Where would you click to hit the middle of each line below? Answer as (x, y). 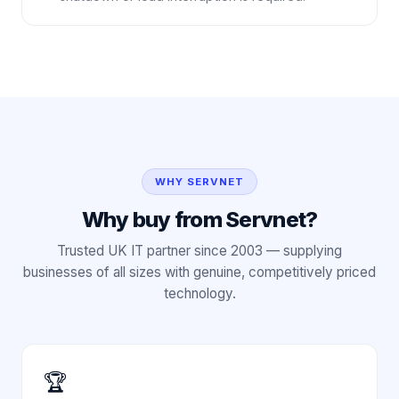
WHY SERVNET (199, 182)
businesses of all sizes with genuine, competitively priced (199, 272)
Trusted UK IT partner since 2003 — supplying (199, 251)
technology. (199, 293)
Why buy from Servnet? (199, 220)
